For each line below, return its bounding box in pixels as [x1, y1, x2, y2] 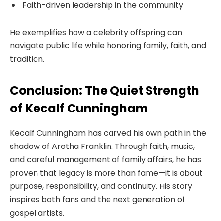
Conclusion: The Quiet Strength [10, 82, 199, 99]
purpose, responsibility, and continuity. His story [10, 180, 192, 192]
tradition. [10, 53, 44, 65]
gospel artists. [10, 207, 64, 219]
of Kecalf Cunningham [10, 100, 148, 116]
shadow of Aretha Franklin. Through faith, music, [10, 140, 195, 152]
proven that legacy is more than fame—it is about [10, 167, 203, 179]
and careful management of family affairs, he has [10, 153, 201, 165]
